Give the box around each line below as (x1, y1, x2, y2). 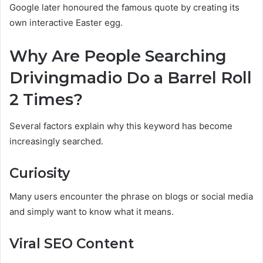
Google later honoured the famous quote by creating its (9, 2, 240, 14)
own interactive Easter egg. (9, 17, 123, 29)
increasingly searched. (9, 135, 103, 147)
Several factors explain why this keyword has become (9, 120, 232, 131)
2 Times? (9, 90, 83, 110)
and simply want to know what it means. (9, 206, 174, 218)
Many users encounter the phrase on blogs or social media (9, 191, 253, 203)
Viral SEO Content (9, 235, 134, 252)
